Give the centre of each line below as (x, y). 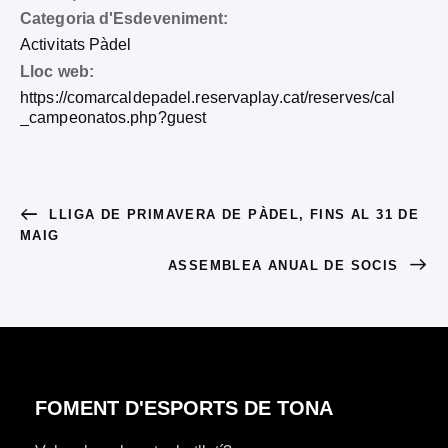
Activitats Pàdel (76, 44)
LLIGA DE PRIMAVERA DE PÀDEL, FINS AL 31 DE (231, 214)
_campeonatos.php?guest (113, 117)
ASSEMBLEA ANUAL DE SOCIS (286, 266)
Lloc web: (57, 71)
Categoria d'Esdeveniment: (124, 18)
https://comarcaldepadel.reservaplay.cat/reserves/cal (208, 97)
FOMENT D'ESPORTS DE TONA (184, 408)
